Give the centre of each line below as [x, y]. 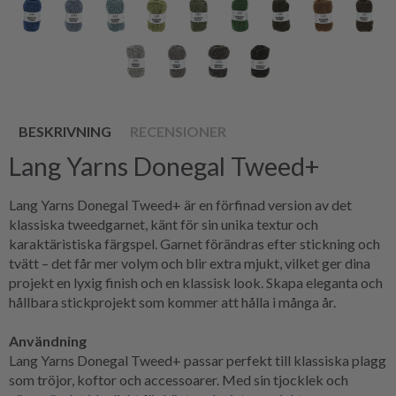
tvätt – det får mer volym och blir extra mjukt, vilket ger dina [190, 263]
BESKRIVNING [65, 131]
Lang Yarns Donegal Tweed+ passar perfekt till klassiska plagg [198, 360]
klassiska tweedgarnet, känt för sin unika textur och [164, 224]
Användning [48, 340]
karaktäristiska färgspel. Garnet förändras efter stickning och [194, 243]
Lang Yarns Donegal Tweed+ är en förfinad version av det [180, 204]
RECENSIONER [178, 131]
